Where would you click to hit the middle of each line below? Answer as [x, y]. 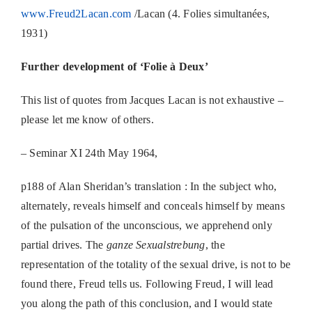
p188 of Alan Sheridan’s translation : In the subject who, [149, 187]
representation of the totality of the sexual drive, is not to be [156, 265]
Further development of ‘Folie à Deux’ [114, 67]
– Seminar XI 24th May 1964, [89, 153]
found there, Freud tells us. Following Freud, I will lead [147, 284]
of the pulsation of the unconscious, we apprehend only [146, 226]
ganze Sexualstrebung [156, 245]
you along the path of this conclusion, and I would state [147, 304]
